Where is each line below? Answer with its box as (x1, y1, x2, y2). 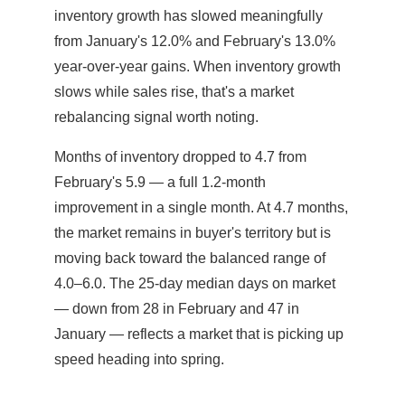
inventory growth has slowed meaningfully (54, 8, 323, 24)
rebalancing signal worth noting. (54, 109, 259, 126)
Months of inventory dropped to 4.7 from (54, 149, 306, 165)
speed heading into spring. (54, 352, 224, 368)
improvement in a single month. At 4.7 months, (54, 200, 348, 216)
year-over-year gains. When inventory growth (54, 59, 341, 75)
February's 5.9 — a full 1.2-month (54, 174, 266, 191)
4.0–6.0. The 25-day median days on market (54, 276, 335, 292)
